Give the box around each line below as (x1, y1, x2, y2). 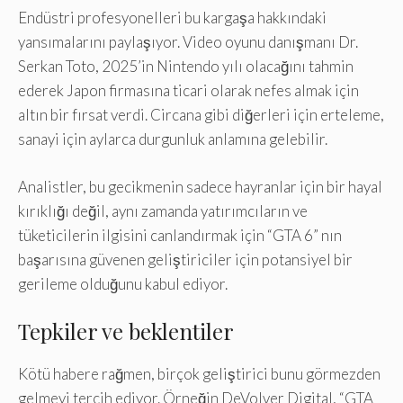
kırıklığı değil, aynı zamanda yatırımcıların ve (18, 201, 308, 220)
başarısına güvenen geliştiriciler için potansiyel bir (18, 249, 353, 269)
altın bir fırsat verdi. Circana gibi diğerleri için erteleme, (18, 105, 384, 125)
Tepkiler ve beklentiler (18, 317, 234, 346)
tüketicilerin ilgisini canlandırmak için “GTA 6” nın (18, 225, 342, 245)
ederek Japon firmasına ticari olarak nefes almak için (18, 81, 359, 101)
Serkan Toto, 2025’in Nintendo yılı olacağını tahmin (18, 57, 354, 76)
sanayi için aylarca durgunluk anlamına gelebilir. (18, 130, 327, 149)
